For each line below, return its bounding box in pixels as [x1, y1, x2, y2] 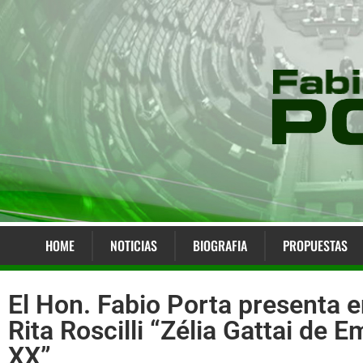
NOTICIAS [109, 236, 157, 256]
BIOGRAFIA [192, 236, 247, 256]
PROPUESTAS [282, 236, 348, 256]
